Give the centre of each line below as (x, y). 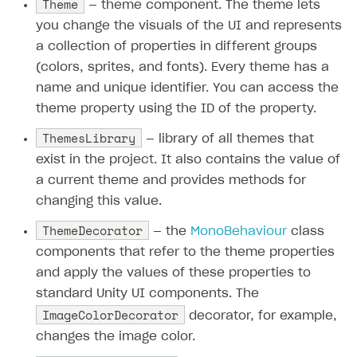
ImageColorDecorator (110, 314)
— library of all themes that (228, 139)
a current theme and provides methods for (171, 180)
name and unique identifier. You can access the (187, 88)
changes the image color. (116, 336)
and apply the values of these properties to (173, 273)
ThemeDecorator (92, 230)
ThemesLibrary (89, 137)
